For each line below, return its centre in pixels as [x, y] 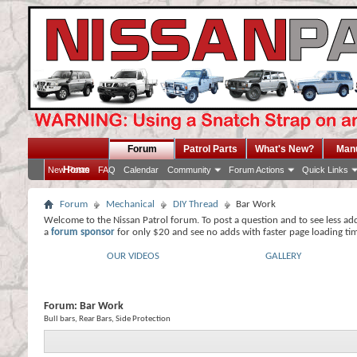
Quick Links [325, 170]
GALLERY [283, 256]
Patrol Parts [210, 149]
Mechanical [130, 204]
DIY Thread [196, 204]
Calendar [141, 170]
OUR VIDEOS [133, 256]
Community [189, 170]
